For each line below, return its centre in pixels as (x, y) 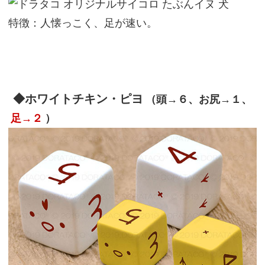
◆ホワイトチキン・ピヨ (78, 99)
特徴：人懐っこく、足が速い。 (83, 23)
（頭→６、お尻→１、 (198, 99)
